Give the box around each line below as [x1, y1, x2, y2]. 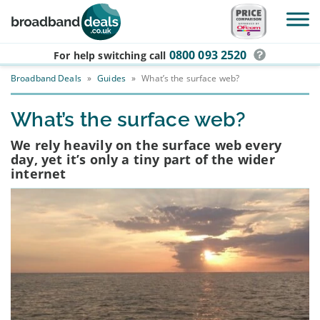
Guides [97, 72, 126, 84]
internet [11, 165, 66, 182]
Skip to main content [8, 27, 122, 43]
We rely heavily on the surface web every [11, 136, 282, 154]
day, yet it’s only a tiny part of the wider [11, 151, 275, 168]
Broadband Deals [11, 72, 81, 84]
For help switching [54, 49, 149, 62]
